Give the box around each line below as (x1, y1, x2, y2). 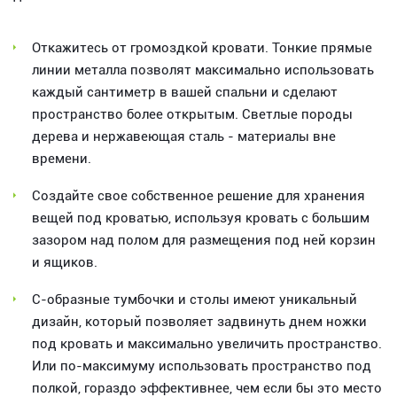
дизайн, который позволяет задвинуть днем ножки (32, 313, 367, 330)
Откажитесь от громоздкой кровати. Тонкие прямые (32, 39, 372, 56)
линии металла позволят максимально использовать (32, 61, 374, 78)
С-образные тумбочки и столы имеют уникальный (32, 291, 357, 307)
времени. (32, 150, 91, 167)
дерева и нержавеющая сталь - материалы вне (32, 128, 336, 144)
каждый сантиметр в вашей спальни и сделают (32, 83, 338, 100)
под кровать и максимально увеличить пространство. (32, 335, 382, 352)
